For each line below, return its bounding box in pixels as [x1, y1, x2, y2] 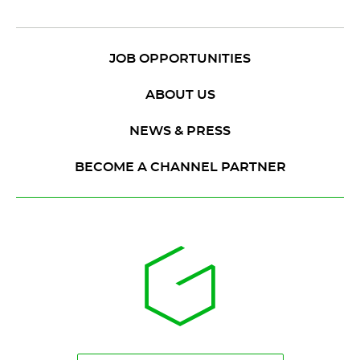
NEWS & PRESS [129, 124, 231, 137]
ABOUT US [145, 88, 215, 101]
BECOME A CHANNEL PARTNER [74, 160, 286, 174]
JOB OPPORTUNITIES [109, 51, 251, 65]
